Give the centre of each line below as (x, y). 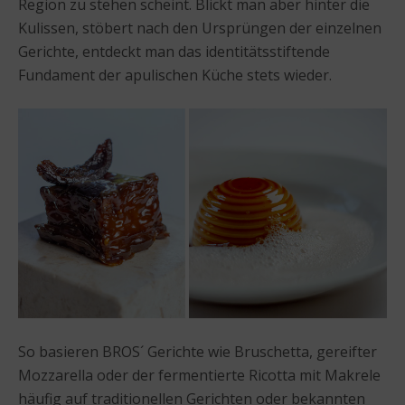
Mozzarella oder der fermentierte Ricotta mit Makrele (199, 375)
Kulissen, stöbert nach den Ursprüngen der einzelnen (200, 28)
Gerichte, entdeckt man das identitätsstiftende (174, 52)
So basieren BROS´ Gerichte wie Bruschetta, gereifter (198, 351)
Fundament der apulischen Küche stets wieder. (175, 75)
